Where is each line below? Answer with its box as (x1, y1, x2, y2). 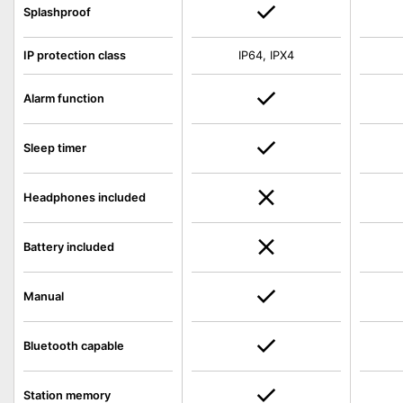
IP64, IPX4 (238, 49, 295, 62)
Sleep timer (23, 141, 86, 155)
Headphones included (23, 191, 146, 204)
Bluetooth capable (23, 339, 124, 353)
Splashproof (23, 5, 91, 19)
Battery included (23, 240, 114, 254)
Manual (23, 290, 64, 303)
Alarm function (23, 92, 104, 105)
